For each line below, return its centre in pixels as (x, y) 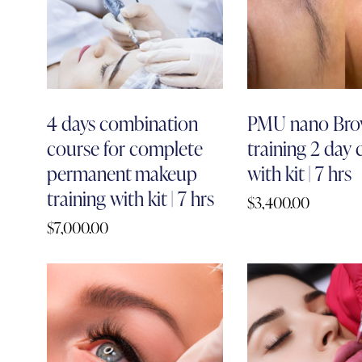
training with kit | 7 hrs (130, 198)
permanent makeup (122, 173)
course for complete (124, 148)
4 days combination (122, 123)
